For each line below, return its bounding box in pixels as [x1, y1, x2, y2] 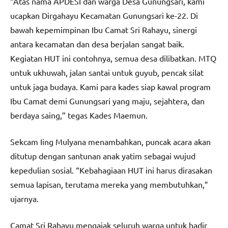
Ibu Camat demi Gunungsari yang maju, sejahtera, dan [10, 96, 205, 106]
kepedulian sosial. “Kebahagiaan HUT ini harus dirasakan [10, 165, 212, 176]
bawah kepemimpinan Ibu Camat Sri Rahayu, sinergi [10, 24, 197, 35]
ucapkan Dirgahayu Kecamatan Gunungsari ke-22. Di [10, 10, 198, 21]
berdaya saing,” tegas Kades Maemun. [10, 110, 148, 121]
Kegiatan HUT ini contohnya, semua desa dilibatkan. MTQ [10, 53, 216, 64]
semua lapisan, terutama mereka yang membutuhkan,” [10, 179, 208, 190]
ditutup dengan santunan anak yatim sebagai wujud [10, 151, 195, 161]
